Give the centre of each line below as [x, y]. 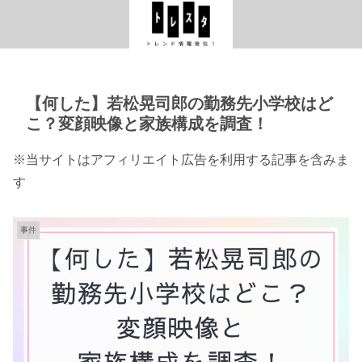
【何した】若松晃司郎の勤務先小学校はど [179, 103]
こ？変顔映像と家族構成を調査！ [147, 123]
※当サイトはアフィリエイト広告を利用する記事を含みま [181, 159]
